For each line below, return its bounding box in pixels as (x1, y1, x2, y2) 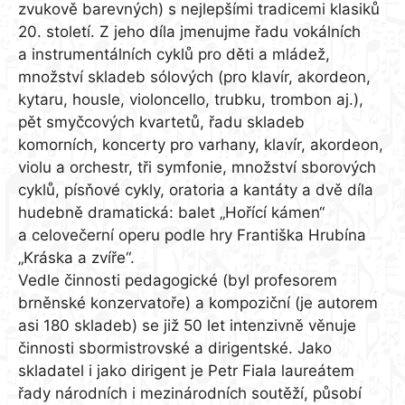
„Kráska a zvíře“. (18, 249, 135, 268)
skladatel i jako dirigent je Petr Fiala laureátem (18, 362, 354, 381)
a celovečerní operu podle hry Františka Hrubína (18, 226, 366, 245)
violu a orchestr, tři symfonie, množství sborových (18, 158, 376, 177)
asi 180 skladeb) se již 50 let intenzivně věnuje (18, 316, 356, 335)
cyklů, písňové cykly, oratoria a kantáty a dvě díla (18, 181, 373, 200)
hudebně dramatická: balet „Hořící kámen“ (18, 203, 325, 222)
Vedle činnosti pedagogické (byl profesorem (18, 271, 337, 290)
